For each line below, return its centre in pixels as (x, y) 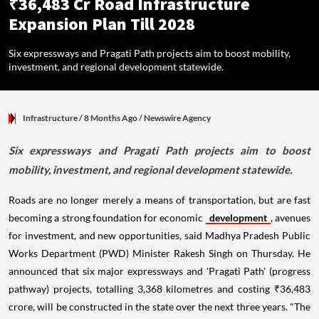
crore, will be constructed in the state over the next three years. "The (159, 306)
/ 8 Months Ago (108, 117)
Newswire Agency (177, 117)
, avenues (291, 217)
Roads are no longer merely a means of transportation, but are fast (159, 199)
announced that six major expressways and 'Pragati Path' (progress (159, 271)
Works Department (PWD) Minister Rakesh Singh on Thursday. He (159, 253)
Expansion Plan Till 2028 (102, 24)
